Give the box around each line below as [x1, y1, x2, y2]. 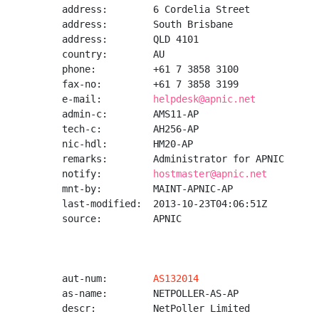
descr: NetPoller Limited [62, 303, 250, 314]
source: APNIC [62, 213, 182, 224]
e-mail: [62, 93, 153, 105]
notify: [62, 168, 153, 179]
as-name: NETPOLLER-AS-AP [62, 288, 239, 299]
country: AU [62, 48, 164, 60]
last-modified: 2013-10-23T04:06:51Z [62, 198, 267, 209]
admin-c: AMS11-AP [62, 108, 199, 120]
